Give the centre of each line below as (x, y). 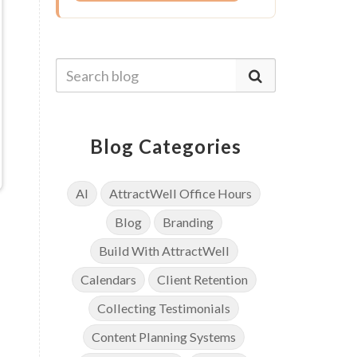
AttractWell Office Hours (181, 194)
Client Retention (202, 280)
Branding (188, 222)
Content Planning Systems (164, 337)
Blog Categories (165, 147)
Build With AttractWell (164, 251)
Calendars (108, 280)
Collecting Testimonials (164, 308)
